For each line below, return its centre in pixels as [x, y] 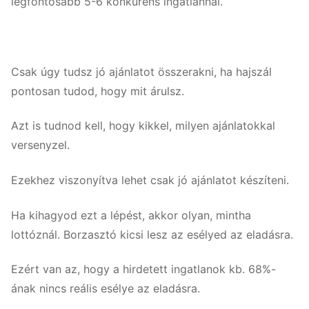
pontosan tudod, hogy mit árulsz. [98, 91]
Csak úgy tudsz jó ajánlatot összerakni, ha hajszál [141, 71]
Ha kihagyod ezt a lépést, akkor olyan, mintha [131, 215]
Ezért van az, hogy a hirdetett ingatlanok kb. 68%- [143, 269]
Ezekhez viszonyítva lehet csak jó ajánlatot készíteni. [150, 180]
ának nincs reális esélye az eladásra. [106, 289]
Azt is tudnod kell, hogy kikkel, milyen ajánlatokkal [143, 126]
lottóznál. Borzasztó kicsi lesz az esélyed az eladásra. [152, 234]
